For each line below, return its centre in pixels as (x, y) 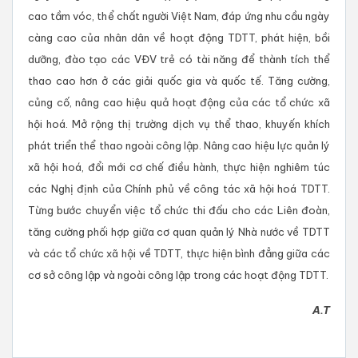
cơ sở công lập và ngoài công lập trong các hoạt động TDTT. (178, 275)
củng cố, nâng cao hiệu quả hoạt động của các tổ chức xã (179, 103)
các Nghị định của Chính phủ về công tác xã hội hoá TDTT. (179, 189)
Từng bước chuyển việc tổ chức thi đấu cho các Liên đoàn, (179, 211)
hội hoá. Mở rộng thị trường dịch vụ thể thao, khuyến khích (179, 124)
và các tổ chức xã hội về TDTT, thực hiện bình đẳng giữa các (179, 254)
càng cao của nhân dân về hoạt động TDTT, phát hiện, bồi (179, 38)
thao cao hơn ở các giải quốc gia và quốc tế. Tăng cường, (179, 81)
